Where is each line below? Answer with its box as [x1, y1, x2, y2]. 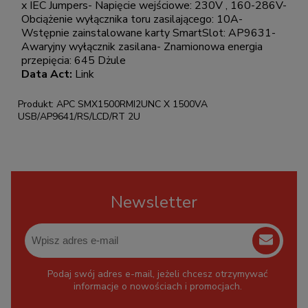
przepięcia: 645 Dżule [21, 52, 126, 68]
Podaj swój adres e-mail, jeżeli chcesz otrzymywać [47, 267, 267, 280]
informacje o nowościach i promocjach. [73, 279, 242, 293]
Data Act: [21, 66, 75, 82]
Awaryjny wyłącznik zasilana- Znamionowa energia [21, 38, 263, 54]
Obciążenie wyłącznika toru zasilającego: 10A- [21, 11, 243, 27]
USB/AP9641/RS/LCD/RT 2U [18, 109, 140, 123]
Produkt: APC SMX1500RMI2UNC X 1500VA [18, 97, 208, 111]
